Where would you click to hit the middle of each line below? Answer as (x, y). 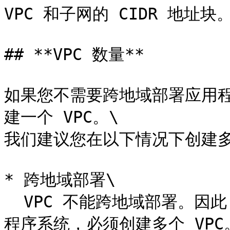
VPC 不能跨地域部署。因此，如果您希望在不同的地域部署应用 (14, 202)
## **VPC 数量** (74, 54)
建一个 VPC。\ (61, 117)
